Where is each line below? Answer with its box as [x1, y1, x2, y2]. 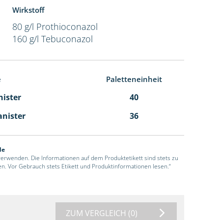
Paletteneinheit [106, 74, 162, 84]
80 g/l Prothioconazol [12, 20, 98, 32]
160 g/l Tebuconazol [12, 32, 93, 45]
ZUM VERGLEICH [66, 207, 129, 219]
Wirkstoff [12, 4, 44, 15]
